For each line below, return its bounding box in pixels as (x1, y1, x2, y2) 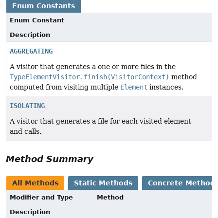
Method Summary (6, 154, 93, 164)
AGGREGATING (10, 47, 53, 55)
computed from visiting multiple (10, 83, 120, 91)
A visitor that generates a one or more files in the (10, 63, 176, 71)
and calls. (10, 127, 41, 136)
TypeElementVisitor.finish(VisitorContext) (10, 73, 169, 81)
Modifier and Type (10, 194, 73, 201)
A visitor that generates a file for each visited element (10, 117, 191, 126)
